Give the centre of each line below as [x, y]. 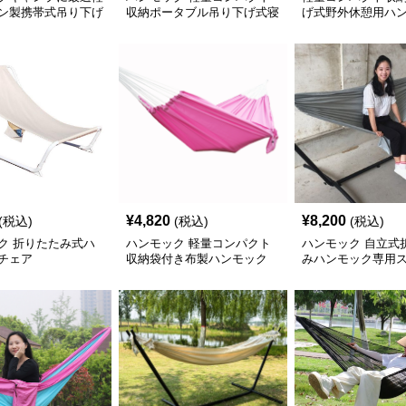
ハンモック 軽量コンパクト [198, 243]
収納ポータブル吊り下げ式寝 [202, 12]
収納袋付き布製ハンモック [196, 259]
